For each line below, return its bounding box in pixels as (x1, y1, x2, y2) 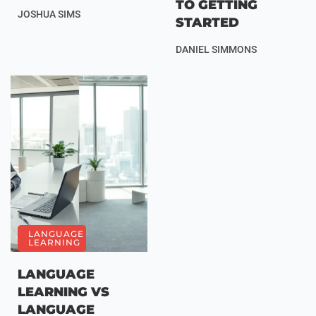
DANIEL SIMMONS (176, 43, 257, 55)
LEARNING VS (18, 284, 109, 300)
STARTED (176, 14, 239, 30)
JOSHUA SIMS (18, 8, 80, 20)
